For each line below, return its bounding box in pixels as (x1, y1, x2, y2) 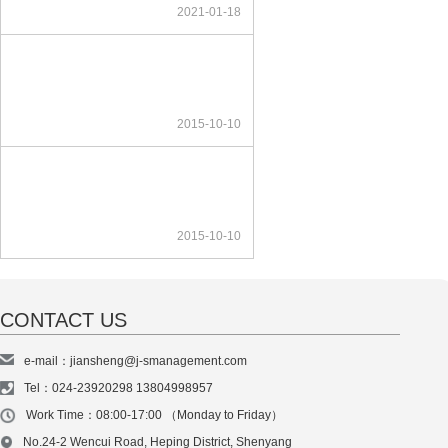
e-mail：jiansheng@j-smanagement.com (24, 354, 247, 368)
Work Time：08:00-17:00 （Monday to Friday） (26, 408, 283, 422)
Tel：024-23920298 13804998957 (24, 381, 213, 395)
